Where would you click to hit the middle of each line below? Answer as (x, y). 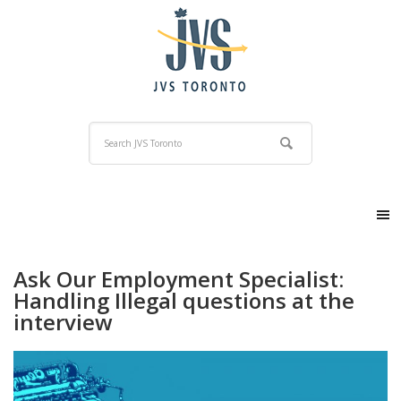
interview (63, 322)
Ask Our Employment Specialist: (179, 279)
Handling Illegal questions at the (184, 300)
